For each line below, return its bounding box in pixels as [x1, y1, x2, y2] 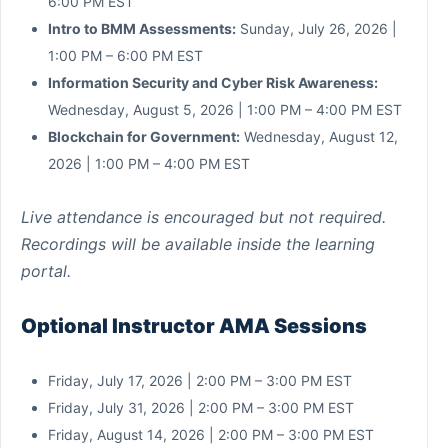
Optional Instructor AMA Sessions [21, 313, 367, 338]
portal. [21, 260, 71, 281]
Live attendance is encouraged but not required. [21, 206, 386, 227]
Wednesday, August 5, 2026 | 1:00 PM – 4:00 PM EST [48, 100, 402, 118]
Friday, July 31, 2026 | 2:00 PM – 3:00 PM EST [48, 398, 354, 416]
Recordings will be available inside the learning [21, 233, 375, 254]
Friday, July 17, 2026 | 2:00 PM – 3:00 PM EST [48, 371, 352, 389]
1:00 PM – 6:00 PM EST [48, 46, 203, 64]
